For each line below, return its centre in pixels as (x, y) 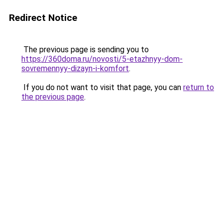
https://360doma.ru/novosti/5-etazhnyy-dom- (102, 59)
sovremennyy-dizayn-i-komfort (75, 68)
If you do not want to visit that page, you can (102, 87)
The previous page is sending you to (85, 50)
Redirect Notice (43, 18)
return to (199, 87)
